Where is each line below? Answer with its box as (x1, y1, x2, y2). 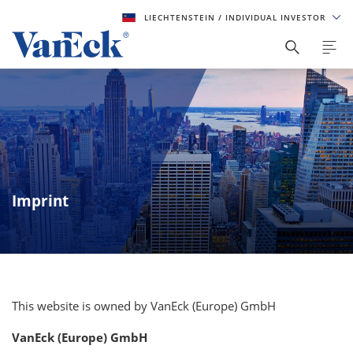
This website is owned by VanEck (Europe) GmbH (12, 298, 276, 314)
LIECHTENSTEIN (143, 12, 218, 23)
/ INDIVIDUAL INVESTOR (217, 12, 329, 23)
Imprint (12, 191, 69, 211)
